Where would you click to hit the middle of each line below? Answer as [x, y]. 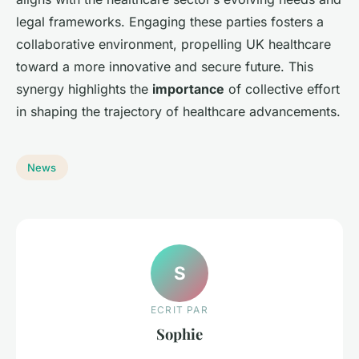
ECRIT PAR [179, 309]
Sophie [179, 333]
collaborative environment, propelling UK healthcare [173, 44]
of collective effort [282, 89]
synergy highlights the [84, 89]
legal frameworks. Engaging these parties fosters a [170, 22]
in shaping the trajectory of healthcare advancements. [178, 112]
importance [188, 89]
